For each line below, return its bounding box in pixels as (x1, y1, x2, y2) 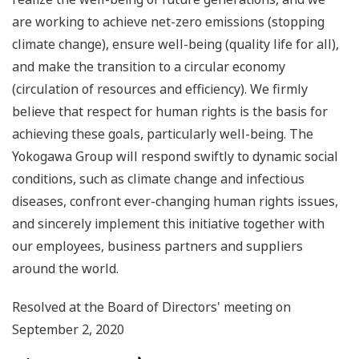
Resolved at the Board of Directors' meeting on (12, 298, 291, 317)
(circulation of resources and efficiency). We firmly (12, 80, 308, 99)
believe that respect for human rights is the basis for (12, 103, 328, 121)
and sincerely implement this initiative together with (12, 215, 325, 233)
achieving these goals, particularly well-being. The (12, 125, 313, 143)
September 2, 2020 (12, 321, 124, 339)
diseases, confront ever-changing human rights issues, (12, 192, 338, 211)
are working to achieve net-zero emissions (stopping (12, 13, 325, 31)
